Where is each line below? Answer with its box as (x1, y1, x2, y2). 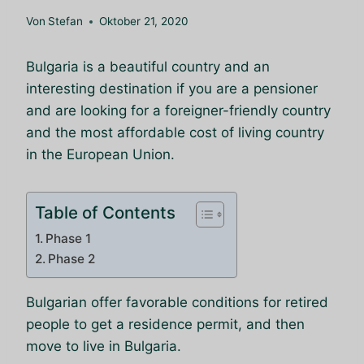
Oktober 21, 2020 (99, 15, 189, 28)
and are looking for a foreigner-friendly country (26, 102, 331, 119)
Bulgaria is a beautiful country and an (26, 58, 270, 76)
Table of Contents (35, 202, 175, 223)
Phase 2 (48, 251, 96, 267)
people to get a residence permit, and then (26, 316, 305, 333)
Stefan (48, 15, 84, 28)
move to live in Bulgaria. (26, 338, 181, 355)
